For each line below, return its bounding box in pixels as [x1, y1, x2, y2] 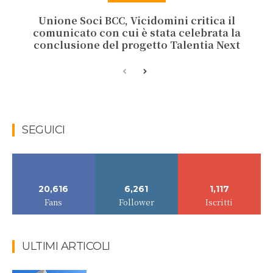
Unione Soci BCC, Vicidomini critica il [38, 13, 235, 28]
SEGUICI [22, 123, 65, 137]
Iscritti [205, 196, 233, 208]
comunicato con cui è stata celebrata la [32, 26, 241, 40]
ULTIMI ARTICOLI [22, 239, 110, 253]
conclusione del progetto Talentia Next [33, 38, 240, 52]
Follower [118, 196, 154, 208]
